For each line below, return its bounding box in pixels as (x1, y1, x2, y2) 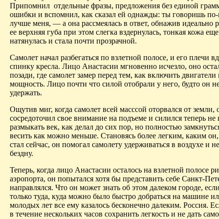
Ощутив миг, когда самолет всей (10, 105, 120, 113)
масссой (120, 105, 147, 113)
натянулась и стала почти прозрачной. (10, 36, 137, 45)
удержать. (10, 88, 42, 97)
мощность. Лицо (10, 79, 67, 88)
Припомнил (10, 1, 50, 10)
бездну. (10, 149, 33, 157)
